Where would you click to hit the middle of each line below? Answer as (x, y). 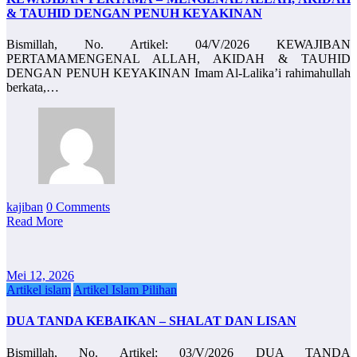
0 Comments (78, 207)
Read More (35, 222)
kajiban (25, 207)
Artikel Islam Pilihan (125, 290)
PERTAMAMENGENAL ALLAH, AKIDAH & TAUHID (178, 59)
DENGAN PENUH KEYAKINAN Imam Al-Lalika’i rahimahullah (178, 73)
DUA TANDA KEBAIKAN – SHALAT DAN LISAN (151, 321)
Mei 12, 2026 (40, 276)
